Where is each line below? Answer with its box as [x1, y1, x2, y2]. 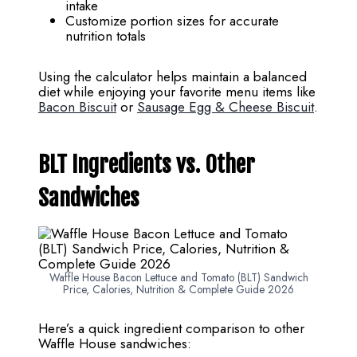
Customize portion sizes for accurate [65, 11, 279, 31]
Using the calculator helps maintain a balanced [38, 67, 307, 87]
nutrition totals [65, 26, 146, 46]
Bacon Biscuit [38, 97, 116, 117]
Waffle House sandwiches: [38, 334, 191, 354]
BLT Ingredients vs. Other [38, 151, 255, 179]
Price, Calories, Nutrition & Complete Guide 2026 [63, 281, 294, 298]
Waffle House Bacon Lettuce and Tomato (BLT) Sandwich [49, 269, 308, 286]
